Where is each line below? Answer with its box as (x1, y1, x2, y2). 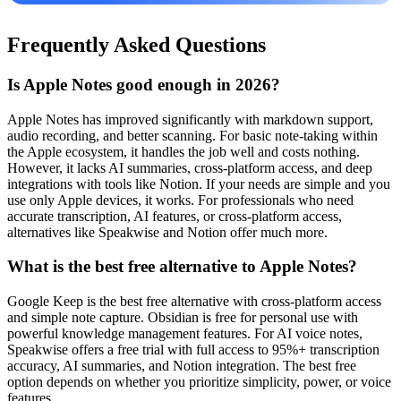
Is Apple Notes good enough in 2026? (7, 74, 280, 94)
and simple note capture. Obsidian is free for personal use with (7, 310, 358, 326)
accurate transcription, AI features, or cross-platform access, (7, 208, 342, 224)
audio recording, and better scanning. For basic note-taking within (7, 127, 378, 143)
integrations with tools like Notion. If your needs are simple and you (7, 175, 390, 192)
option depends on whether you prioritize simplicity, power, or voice (7, 374, 391, 390)
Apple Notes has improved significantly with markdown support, (7, 111, 373, 127)
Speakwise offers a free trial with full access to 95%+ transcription (7, 342, 380, 358)
